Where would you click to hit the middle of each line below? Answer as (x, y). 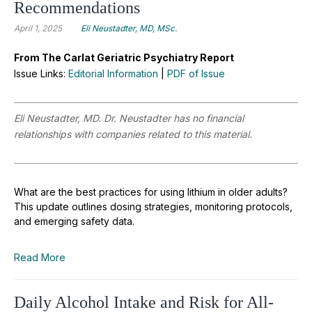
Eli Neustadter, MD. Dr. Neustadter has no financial (129, 118)
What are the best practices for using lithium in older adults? (151, 192)
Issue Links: (41, 73)
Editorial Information (113, 73)
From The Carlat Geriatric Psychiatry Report (124, 57)
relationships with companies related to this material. (134, 134)
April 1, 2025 (38, 28)
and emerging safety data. (74, 221)
